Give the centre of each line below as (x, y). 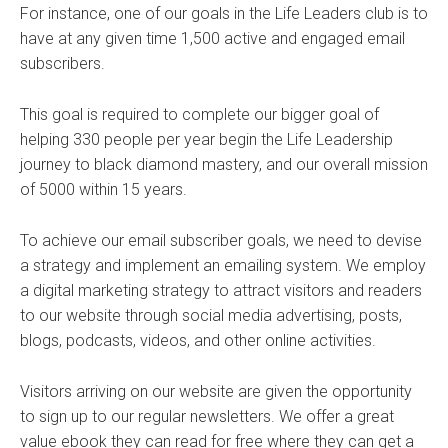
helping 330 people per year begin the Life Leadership (206, 139)
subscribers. (62, 63)
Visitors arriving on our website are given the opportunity (216, 391)
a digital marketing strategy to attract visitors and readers (221, 290)
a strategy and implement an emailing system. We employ (223, 265)
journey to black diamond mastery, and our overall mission (224, 164)
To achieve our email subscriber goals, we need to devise (221, 240)
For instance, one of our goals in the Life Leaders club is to (224, 13)
